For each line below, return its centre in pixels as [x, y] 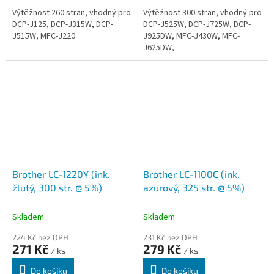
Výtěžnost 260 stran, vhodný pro [72, 13]
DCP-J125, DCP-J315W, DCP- [63, 25]
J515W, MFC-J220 [44, 36]
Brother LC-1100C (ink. [192, 174]
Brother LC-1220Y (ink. [61, 174]
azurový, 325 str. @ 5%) [194, 187]
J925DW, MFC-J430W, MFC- [191, 36]
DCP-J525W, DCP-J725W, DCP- [197, 25]
